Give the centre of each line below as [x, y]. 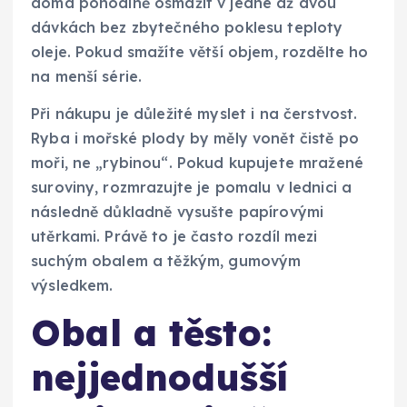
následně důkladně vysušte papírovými [178, 211]
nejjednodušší [159, 377]
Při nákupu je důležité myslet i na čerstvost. [194, 113]
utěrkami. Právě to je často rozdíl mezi [174, 236]
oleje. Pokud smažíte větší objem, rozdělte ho [200, 51]
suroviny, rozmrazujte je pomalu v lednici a [192, 187]
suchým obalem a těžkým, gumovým [166, 260]
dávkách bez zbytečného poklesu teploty [187, 27]
